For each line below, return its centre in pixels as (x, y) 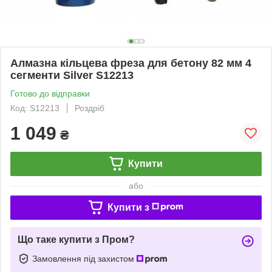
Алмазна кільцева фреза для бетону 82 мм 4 (131, 63)
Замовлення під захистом (84, 258)
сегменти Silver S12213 (72, 75)
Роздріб (90, 108)
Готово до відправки (50, 93)
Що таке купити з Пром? (76, 239)
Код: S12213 (35, 108)
